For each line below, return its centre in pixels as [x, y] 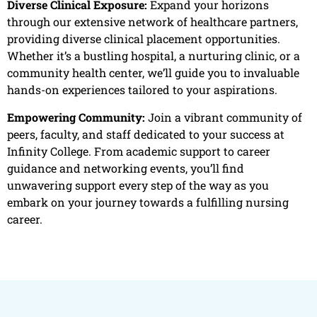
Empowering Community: [76, 117]
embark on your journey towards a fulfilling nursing [148, 202]
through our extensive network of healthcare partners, [152, 22]
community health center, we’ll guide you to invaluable [153, 73]
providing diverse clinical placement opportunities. [144, 39]
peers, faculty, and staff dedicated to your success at [146, 134]
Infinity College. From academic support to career [139, 151]
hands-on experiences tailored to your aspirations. [144, 90]
